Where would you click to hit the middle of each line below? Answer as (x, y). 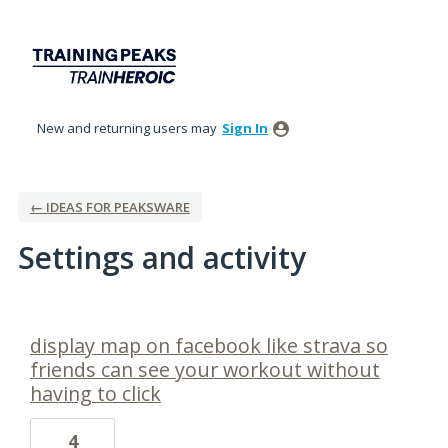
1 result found (64, 321)
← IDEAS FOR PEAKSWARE (110, 207)
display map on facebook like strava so (209, 346)
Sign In (245, 128)
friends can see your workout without (205, 370)
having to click (95, 394)
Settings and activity (162, 258)
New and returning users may (128, 128)
